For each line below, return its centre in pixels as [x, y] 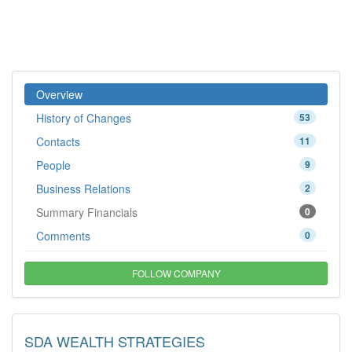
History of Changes [84, 118]
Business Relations [83, 189]
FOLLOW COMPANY [176, 273]
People [53, 165]
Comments [63, 236]
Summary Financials [87, 212]
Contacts [58, 141]
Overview [59, 94]
